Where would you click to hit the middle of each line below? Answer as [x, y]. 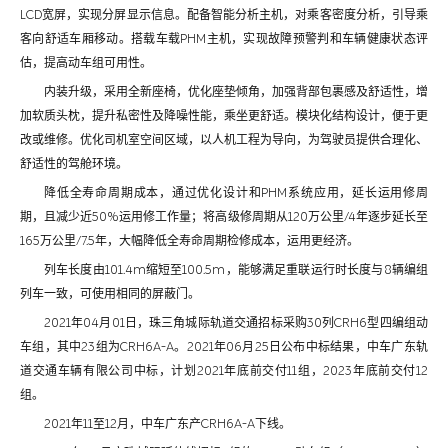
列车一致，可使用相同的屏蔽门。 [110, 293]
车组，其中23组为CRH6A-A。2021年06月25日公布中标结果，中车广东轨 [224, 346]
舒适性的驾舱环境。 [74, 163]
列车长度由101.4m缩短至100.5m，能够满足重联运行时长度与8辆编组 [236, 269]
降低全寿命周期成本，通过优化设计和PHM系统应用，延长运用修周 [236, 192]
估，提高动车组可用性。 [86, 62]
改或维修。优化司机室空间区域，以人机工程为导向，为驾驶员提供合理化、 [224, 139]
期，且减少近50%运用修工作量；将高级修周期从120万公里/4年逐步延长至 [224, 216]
